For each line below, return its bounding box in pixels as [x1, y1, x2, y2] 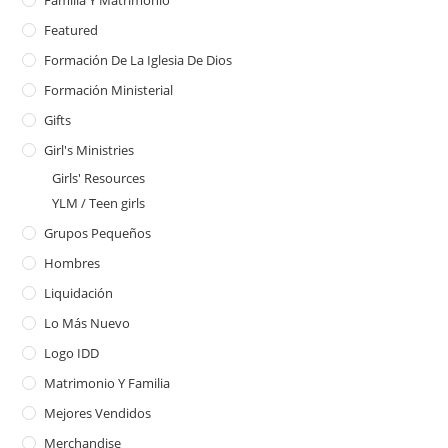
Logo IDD [44, 343, 100, 362]
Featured [44, 20, 99, 39]
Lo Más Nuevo [44, 313, 131, 332]
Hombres [44, 253, 101, 272]
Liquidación [44, 283, 114, 302]
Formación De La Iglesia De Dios [44, 50, 233, 69]
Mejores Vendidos [44, 403, 152, 422]
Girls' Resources [52, 168, 146, 187]
